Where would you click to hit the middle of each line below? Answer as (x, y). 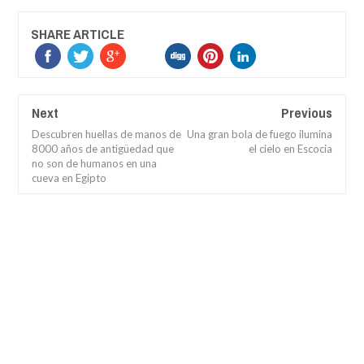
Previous (307, 113)
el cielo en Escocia (290, 149)
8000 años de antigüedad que (103, 149)
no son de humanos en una (94, 164)
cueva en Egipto (69, 178)
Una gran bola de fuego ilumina (260, 134)
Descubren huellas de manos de (106, 134)
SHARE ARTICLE (78, 34)
